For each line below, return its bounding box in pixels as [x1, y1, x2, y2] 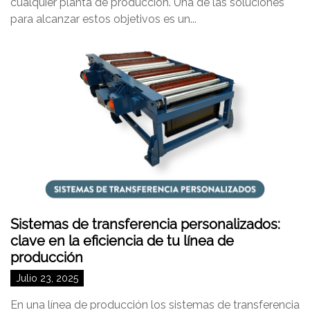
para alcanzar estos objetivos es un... [10, 12, 197, 26]
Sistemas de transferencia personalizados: [10, 216, 280, 232]
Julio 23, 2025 [16, 273, 78, 284]
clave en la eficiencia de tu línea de [10, 232, 234, 249]
